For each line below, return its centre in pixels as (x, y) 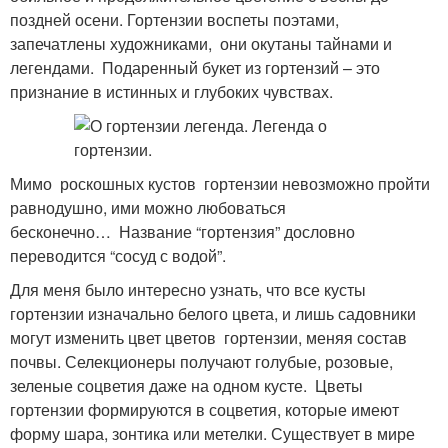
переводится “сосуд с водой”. (118, 255)
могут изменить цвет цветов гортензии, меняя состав (208, 337)
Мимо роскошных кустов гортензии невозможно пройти (220, 183)
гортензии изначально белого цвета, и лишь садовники (213, 313)
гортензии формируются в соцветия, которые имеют (204, 409)
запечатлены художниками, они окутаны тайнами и (201, 43)
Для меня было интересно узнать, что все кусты (188, 289)
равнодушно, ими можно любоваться (148, 207)
